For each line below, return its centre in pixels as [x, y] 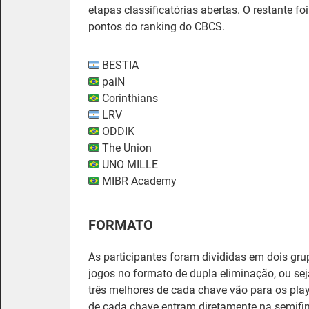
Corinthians [129, 98]
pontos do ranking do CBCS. [157, 27]
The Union [126, 148]
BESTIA [119, 65]
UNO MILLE [129, 165]
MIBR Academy [138, 181]
